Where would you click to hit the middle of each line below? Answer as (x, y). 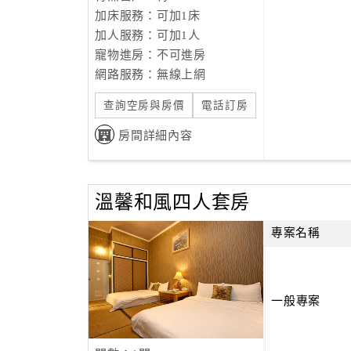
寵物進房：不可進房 (150, 55)
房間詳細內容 (156, 136)
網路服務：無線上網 (150, 74)
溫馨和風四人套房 (172, 202)
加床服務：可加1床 (148, 16)
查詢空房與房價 (144, 105)
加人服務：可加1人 (148, 35)
